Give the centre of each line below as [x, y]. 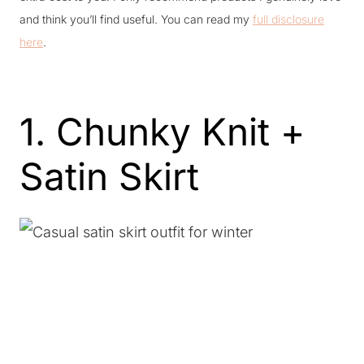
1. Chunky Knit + [162, 132]
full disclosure [288, 19]
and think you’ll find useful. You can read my [136, 19]
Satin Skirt [109, 176]
